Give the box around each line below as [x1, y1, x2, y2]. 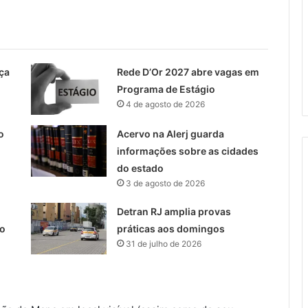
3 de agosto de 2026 [125, 177, 205, 188]
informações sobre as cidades [116, 144, 258, 157]
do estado [116, 162, 164, 174]
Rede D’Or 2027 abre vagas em [116, 65, 259, 78]
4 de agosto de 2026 [125, 98, 205, 109]
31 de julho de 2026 [125, 238, 201, 249]
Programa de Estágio [116, 82, 215, 95]
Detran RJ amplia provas [116, 205, 231, 217]
